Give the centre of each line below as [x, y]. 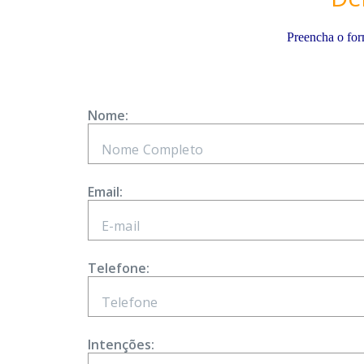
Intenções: [121, 344]
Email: [105, 192]
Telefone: [119, 268]
